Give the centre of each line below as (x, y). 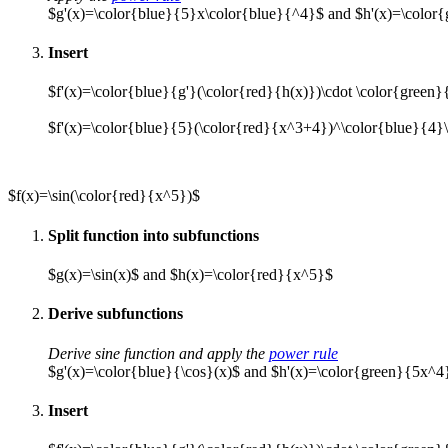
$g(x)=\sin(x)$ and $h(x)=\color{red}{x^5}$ (190, 274)
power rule (303, 353)
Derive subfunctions (115, 314)
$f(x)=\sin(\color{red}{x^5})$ (104, 196)
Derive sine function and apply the (158, 353)
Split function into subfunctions (153, 235)
